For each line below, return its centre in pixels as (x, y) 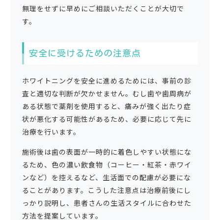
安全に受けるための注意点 (85, 53)
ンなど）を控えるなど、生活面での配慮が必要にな (106, 178)
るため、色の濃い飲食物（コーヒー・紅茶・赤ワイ (107, 165)
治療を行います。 (51, 132)
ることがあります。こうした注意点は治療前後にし (106, 190)
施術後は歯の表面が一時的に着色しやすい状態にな (107, 152)
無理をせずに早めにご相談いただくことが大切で (103, 9)
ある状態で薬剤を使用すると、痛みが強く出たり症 (106, 106)
